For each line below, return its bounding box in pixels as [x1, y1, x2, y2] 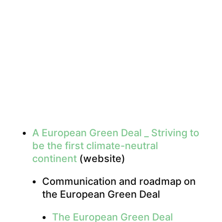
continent [32, 153, 77, 165]
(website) [76, 153, 125, 165]
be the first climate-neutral [32, 140, 158, 152]
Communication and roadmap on [42, 175, 196, 188]
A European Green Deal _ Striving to [32, 127, 199, 139]
